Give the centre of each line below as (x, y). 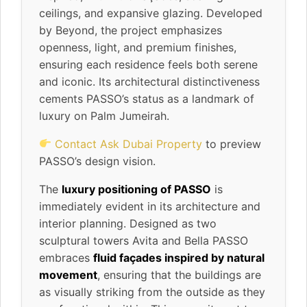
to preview (232, 144)
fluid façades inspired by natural (179, 257)
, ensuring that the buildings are (179, 274)
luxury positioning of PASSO (136, 189)
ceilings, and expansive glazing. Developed (151, 13)
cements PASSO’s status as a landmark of (147, 98)
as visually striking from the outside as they (152, 292)
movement (68, 274)
